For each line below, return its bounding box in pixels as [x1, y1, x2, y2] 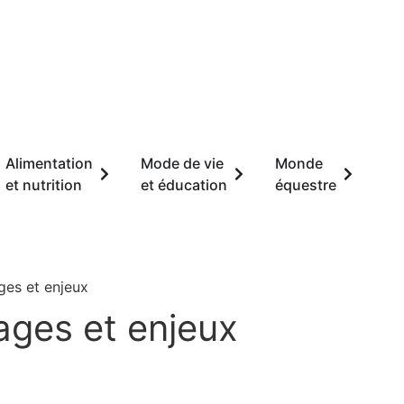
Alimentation [5, 154, 93, 172]
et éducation [141, 176, 227, 194]
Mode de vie [141, 154, 224, 172]
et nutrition [5, 176, 82, 194]
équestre [275, 176, 336, 194]
